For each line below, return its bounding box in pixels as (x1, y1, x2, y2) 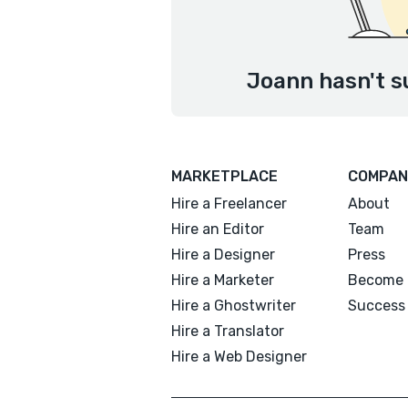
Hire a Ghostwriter (171, 297, 296, 314)
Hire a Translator (171, 322, 284, 340)
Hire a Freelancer (171, 195, 287, 212)
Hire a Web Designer (171, 348, 307, 365)
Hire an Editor (171, 220, 264, 238)
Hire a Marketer (171, 271, 274, 289)
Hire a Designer (171, 246, 275, 263)
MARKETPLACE (171, 168, 278, 185)
